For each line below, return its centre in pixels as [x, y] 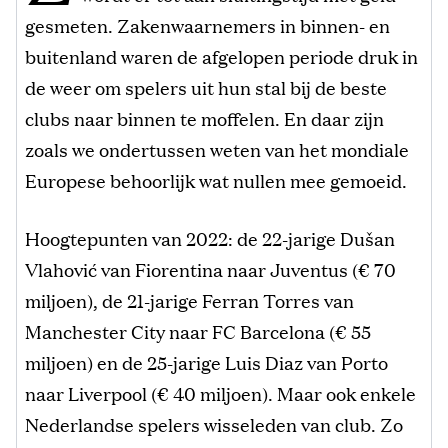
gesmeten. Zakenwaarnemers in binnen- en [207, 24]
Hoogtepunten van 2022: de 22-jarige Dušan [210, 237]
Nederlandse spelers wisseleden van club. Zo [214, 423]
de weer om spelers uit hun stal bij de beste [206, 86]
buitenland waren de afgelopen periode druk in [221, 55]
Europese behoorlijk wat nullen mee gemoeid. [216, 179]
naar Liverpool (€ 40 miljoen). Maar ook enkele [220, 392]
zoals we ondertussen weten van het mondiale [217, 148]
